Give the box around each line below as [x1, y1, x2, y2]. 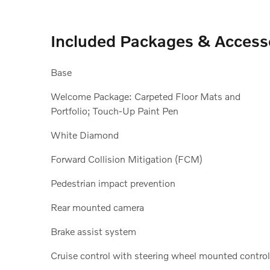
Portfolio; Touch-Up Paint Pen [51, 104, 178, 116]
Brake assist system [51, 225, 136, 237]
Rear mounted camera [51, 201, 144, 213]
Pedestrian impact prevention [51, 177, 175, 189]
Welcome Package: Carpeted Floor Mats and [51, 90, 240, 102]
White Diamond [51, 128, 119, 140]
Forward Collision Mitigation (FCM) [51, 152, 202, 165]
